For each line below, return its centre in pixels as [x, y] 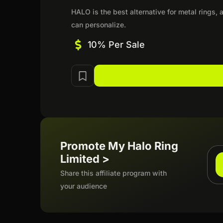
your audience [84, 186]
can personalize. [99, 24]
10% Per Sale [116, 45]
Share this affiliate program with [114, 173]
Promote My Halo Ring [119, 146]
